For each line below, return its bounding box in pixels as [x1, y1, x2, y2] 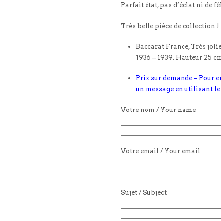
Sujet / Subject [121, 188, 167, 196]
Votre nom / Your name [121, 106, 196, 113]
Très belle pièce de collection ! [121, 22, 219, 30]
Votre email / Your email [121, 147, 200, 155]
